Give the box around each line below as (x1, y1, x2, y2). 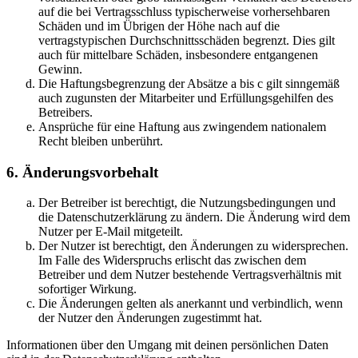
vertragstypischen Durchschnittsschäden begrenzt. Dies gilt (38, 34, 335, 47)
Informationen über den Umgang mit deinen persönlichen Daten (6, 338, 328, 352)
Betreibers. (38, 105, 93, 119)
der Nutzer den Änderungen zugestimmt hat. (38, 311, 262, 325)
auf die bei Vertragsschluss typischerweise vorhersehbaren (38, 5, 330, 18)
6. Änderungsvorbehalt (6, 163, 158, 181)
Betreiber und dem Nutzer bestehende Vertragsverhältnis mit (38, 268, 341, 282)
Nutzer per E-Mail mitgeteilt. (38, 225, 183, 239)
